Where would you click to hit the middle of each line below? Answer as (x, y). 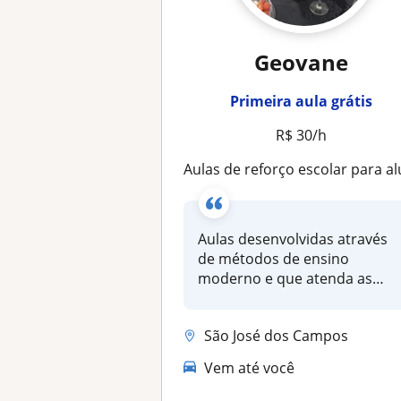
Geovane (302, 62)
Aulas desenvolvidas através (293, 239)
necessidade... (246, 298)
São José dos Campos (277, 335)
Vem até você (250, 367)
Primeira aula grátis (302, 101)
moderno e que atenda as (286, 278)
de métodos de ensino (274, 259)
